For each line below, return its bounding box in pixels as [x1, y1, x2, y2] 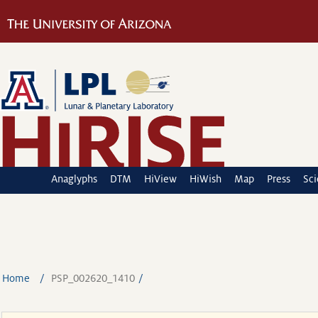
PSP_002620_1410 [50, 273, 135, 284]
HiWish [190, 173, 221, 185]
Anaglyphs [51, 173, 97, 185]
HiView [144, 173, 177, 185]
